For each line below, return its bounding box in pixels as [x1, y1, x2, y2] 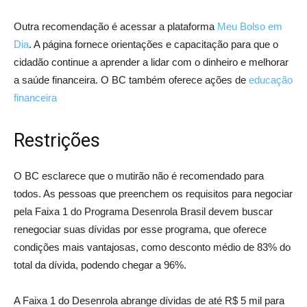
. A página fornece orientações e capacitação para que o [29, 38, 278, 50]
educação [249, 73, 293, 86]
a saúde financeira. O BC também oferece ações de [14, 73, 249, 86]
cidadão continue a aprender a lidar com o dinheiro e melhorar [14, 56, 288, 68]
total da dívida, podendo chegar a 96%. [14, 258, 186, 271]
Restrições [14, 129, 100, 151]
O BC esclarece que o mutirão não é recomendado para [14, 169, 264, 182]
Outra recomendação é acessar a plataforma [14, 20, 217, 32]
